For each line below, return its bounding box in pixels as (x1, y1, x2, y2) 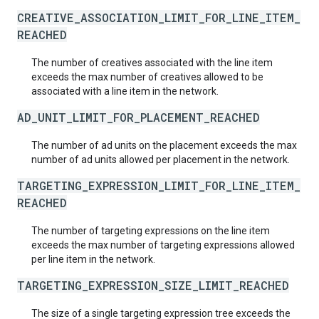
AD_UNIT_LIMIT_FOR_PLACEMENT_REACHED (17, 110, 260, 125)
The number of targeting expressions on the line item (31, 225, 270, 236)
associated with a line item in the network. (31, 85, 219, 97)
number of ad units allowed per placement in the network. (31, 154, 290, 165)
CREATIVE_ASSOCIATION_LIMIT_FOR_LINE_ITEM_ (17, 10, 300, 25)
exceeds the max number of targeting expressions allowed (31, 239, 295, 251)
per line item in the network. (31, 253, 155, 265)
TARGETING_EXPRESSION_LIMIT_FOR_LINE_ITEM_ (17, 178, 300, 193)
